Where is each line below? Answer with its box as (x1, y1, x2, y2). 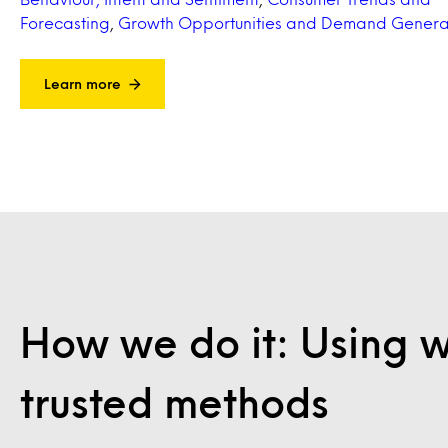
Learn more (44, 78, 121, 89)
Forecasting (20, 16, 110, 29)
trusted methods (20, 386, 329, 418)
